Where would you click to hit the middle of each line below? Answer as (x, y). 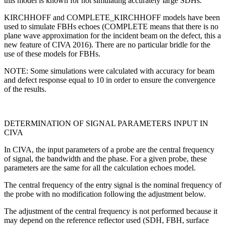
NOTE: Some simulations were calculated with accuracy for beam (109, 71)
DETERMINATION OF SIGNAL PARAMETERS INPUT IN (106, 124)
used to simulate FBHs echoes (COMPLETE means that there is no (111, 27)
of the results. (26, 89)
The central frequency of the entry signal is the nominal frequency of (113, 185)
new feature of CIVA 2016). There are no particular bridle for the (107, 45)
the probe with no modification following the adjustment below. (105, 194)
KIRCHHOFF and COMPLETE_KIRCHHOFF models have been (112, 18)
